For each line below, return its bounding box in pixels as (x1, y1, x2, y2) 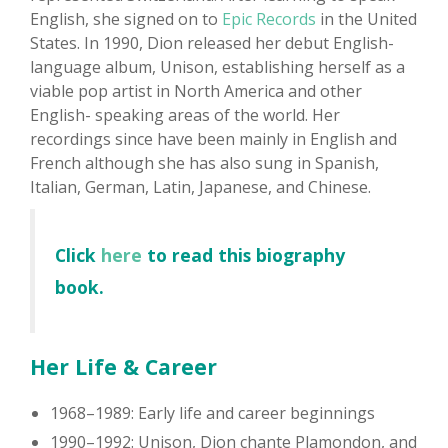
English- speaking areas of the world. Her (30, 104, 340, 127)
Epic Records (222, 8, 316, 31)
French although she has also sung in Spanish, (30, 152, 379, 175)
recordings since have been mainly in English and (30, 128, 397, 151)
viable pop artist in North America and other (30, 80, 362, 103)
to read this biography (147, 243, 345, 268)
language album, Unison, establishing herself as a (30, 56, 405, 79)
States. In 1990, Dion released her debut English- (30, 32, 394, 55)
